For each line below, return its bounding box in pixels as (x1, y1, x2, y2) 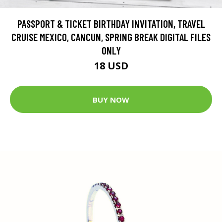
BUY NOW (93, 94, 129, 105)
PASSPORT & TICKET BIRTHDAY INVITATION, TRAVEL (17, 17, 205, 30)
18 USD (94, 59, 128, 73)
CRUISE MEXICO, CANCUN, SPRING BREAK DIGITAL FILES (11, 31, 211, 44)
